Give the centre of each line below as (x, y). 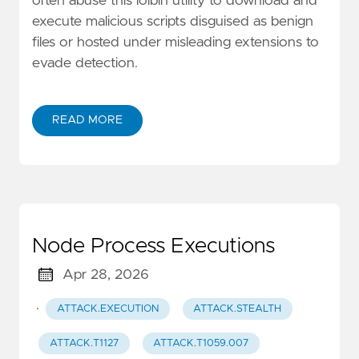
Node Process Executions (153, 246)
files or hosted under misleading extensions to (175, 42)
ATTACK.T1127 (84, 344)
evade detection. (85, 63)
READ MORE (87, 120)
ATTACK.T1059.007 (201, 344)
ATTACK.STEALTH (238, 309)
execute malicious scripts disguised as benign (173, 21)
